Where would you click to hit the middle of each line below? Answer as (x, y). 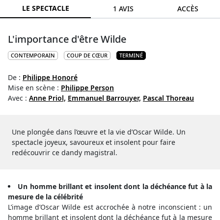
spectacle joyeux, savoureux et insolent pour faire (94, 142)
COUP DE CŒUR (87, 55)
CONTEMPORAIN (33, 55)
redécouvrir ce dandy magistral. (65, 152)
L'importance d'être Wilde (67, 39)
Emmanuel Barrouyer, (104, 98)
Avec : (18, 98)
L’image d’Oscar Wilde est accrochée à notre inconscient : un (110, 207)
